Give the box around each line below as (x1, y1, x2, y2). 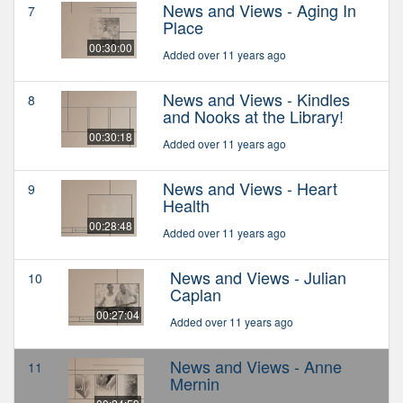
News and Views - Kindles (163, 87, 350, 112)
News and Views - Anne (170, 354, 342, 379)
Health (163, 193, 210, 218)
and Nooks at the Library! (163, 104, 344, 129)
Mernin (170, 372, 219, 396)
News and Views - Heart (163, 176, 337, 201)
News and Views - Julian (170, 265, 346, 290)
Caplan (170, 282, 221, 307)
